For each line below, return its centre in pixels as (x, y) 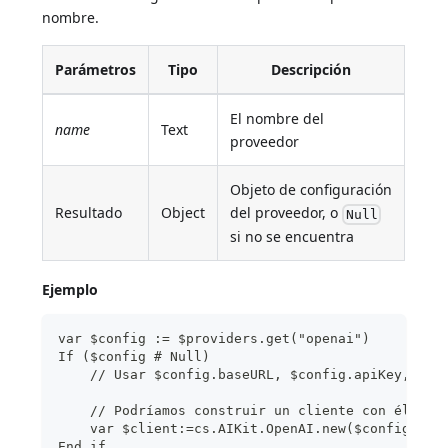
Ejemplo (70, 290)
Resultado (89, 213)
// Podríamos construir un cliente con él (234, 411)
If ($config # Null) (134, 357)
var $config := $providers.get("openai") (214, 339)
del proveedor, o (286, 213)
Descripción (311, 70)
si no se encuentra (292, 237)
